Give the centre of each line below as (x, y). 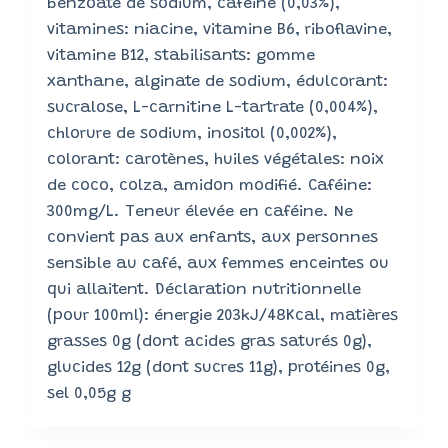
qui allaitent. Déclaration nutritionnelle (203, 289)
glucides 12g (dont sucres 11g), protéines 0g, (218, 367)
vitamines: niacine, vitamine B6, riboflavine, (219, 29)
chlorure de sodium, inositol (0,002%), (191, 133)
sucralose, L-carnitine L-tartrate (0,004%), (212, 107)
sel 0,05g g (88, 393)
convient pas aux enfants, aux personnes (212, 237)
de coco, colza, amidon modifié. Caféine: (209, 185)
